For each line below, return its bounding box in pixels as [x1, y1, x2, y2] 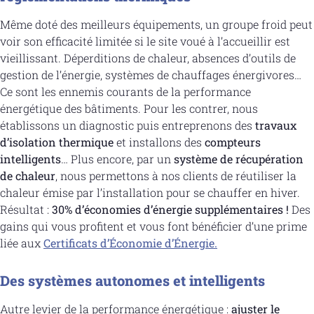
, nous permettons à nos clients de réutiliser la [55, 168, 296, 184]
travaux [255, 118, 296, 133]
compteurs [205, 135, 261, 150]
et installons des [114, 135, 205, 150]
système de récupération [174, 151, 303, 167]
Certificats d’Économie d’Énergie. [43, 235, 217, 251]
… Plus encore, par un [61, 151, 174, 167]
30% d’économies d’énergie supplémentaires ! [52, 202, 289, 217]
